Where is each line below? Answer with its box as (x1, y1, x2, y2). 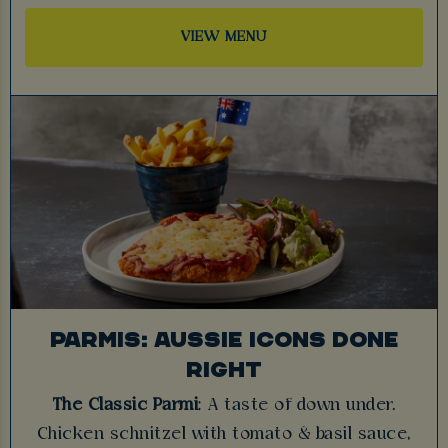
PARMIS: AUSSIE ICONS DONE (49, 325, 399, 352)
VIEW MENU (181, 29, 267, 46)
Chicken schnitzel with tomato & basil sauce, (36, 424, 412, 444)
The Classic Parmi (51, 395, 199, 415)
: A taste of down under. (198, 395, 397, 415)
